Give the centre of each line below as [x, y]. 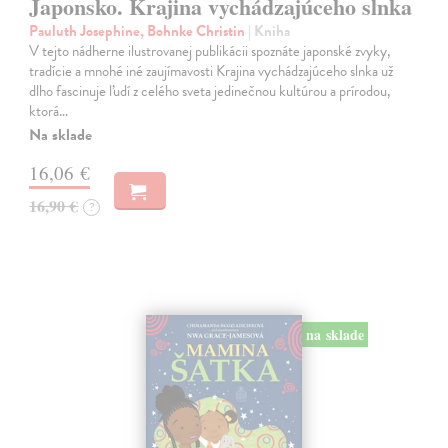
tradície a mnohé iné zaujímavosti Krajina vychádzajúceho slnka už [211, 71]
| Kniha [269, 31]
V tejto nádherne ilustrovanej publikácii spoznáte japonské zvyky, [210, 51]
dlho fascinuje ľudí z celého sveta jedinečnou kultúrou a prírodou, [210, 91]
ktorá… [49, 111]
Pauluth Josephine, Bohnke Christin [139, 31]
